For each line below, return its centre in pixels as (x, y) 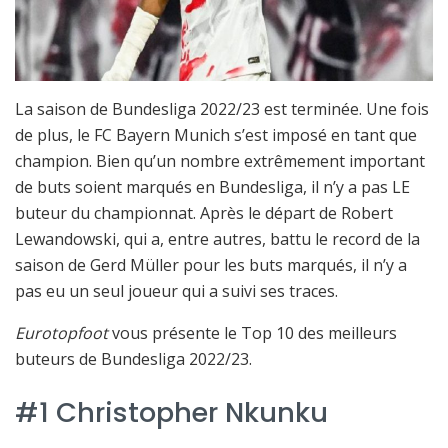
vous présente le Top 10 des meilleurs (252, 333)
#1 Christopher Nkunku (171, 413)
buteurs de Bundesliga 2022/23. (133, 359)
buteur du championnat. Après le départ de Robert (204, 213)
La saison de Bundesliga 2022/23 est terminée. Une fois (222, 109)
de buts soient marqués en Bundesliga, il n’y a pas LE (212, 187)
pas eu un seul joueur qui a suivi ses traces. (176, 291)
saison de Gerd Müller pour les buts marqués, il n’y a (211, 265)
